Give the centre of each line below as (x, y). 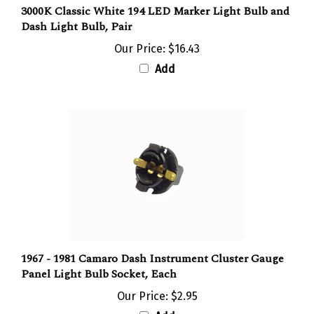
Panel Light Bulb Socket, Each (99, 259)
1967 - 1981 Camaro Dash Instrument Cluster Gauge (152, 244)
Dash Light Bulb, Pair (76, 12)
